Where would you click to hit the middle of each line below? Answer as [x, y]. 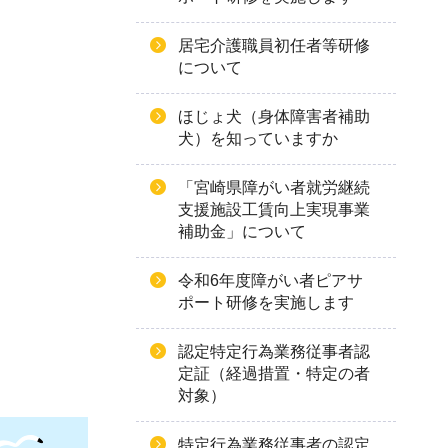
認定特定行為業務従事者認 [274, 351]
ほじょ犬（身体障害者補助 [274, 116]
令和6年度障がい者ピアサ [270, 280]
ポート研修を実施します [266, 302]
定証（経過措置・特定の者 [274, 373]
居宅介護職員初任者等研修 [274, 45]
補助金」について [242, 231]
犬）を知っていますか [258, 138]
